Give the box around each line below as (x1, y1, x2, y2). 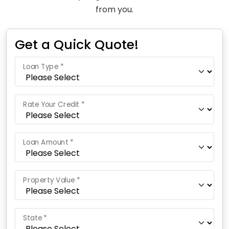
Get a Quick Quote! (15, 36, 139, 54)
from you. (96, 4, 133, 15)
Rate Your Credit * (23, 99, 85, 109)
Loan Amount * (23, 137, 74, 147)
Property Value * (23, 175, 80, 185)
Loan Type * (23, 61, 64, 72)
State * (23, 213, 48, 223)
